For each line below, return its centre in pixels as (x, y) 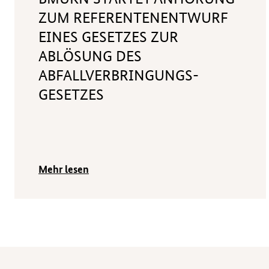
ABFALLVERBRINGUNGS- (119, 76)
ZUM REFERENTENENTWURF (133, 18)
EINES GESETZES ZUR (108, 37)
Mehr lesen (64, 169)
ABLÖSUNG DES (90, 56)
